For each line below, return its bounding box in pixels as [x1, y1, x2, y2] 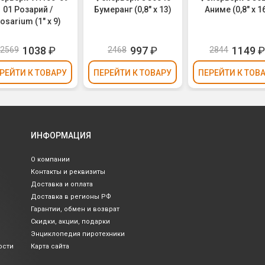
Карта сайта [31, 243, 69, 250]
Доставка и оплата [31, 180, 93, 188]
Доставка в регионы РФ [31, 193, 111, 201]
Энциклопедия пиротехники [31, 230, 125, 238]
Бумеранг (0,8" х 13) [93, 4, 172, 14]
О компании [31, 156, 70, 163]
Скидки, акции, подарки [31, 218, 110, 225]
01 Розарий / [3, 4, 53, 14]
